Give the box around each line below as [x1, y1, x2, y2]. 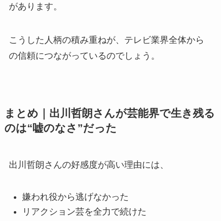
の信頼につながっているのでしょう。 [8, 50, 160, 61]
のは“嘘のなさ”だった [4, 122, 117, 134]
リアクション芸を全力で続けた [22, 207, 147, 217]
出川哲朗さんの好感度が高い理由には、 [8, 159, 169, 170]
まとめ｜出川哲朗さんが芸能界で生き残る [4, 107, 215, 119]
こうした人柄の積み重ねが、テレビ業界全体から [8, 35, 204, 45]
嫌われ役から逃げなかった [22, 191, 129, 202]
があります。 [8, 1, 62, 11]
